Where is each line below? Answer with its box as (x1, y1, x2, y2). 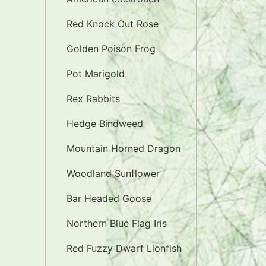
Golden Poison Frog (66, 43, 156, 55)
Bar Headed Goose (66, 192, 151, 204)
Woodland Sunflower (66, 167, 160, 179)
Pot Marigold (66, 68, 125, 80)
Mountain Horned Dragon (66, 142, 180, 154)
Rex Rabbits (66, 93, 120, 104)
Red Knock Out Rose (66, 18, 159, 30)
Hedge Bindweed (66, 118, 143, 129)
